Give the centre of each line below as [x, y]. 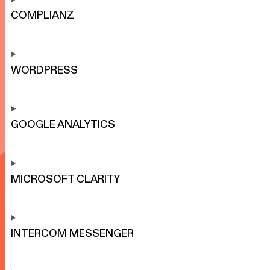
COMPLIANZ [42, 15]
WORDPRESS [44, 70]
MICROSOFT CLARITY [65, 179]
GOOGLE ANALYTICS [63, 124]
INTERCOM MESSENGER [72, 234]
